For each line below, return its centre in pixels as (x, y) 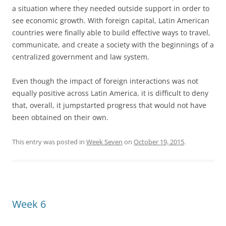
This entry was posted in (49, 142)
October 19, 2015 (159, 142)
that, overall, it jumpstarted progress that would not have (109, 105)
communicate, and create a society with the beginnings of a (113, 45)
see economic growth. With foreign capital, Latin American (111, 20)
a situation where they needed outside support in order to (111, 8)
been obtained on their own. (60, 117)
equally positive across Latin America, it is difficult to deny (110, 93)
